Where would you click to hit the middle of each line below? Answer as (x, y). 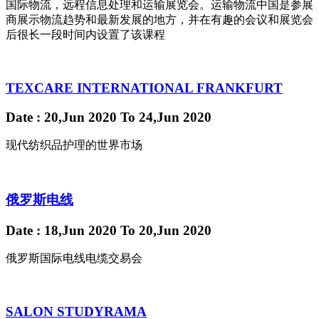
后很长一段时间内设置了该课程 (85, 35)
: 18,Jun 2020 (77, 230)
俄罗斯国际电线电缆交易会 (74, 258)
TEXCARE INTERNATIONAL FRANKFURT (144, 88)
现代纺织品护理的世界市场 (74, 145)
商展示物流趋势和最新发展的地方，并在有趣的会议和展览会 (159, 20)
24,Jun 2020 (173, 117)
